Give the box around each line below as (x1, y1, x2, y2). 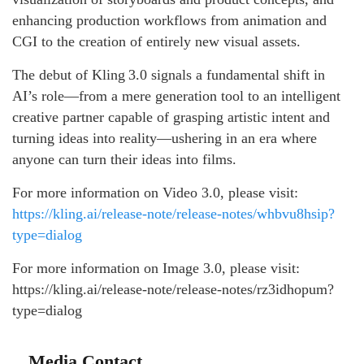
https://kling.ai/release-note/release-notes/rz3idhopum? (12, 280, 334, 297)
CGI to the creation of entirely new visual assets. (12, 32, 301, 50)
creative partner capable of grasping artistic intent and (12, 108, 330, 125)
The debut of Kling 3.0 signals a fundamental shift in (12, 66, 325, 83)
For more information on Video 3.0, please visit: (12, 184, 298, 201)
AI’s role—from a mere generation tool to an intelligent (12, 87, 340, 104)
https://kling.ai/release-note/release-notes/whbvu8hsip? (12, 205, 335, 222)
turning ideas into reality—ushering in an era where (12, 129, 317, 146)
